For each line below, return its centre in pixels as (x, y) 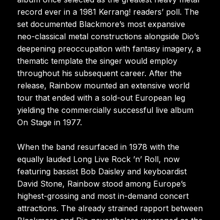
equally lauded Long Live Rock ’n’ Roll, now (98, 159)
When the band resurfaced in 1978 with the (98, 147)
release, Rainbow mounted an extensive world (103, 85)
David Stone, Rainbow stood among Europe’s (102, 183)
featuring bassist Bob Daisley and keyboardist (102, 171)
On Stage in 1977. (50, 122)
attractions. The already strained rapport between (110, 208)
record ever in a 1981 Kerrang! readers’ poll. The (108, 12)
